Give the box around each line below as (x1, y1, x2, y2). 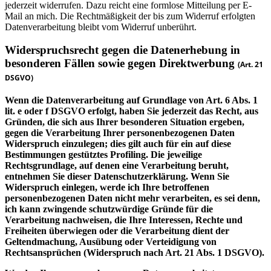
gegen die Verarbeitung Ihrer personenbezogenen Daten (5, 128, 235, 139)
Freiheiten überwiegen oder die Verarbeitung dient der (5, 226, 229, 237)
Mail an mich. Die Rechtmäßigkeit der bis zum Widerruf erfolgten (5, 10, 255, 21)
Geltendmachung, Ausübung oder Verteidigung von (5, 237, 217, 247)
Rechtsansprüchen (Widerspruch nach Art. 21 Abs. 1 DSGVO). (5, 247, 264, 258)
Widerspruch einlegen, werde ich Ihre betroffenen (5, 182, 209, 193)
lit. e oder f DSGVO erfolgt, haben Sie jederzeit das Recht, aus (5, 106, 258, 117)
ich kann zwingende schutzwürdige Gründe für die (5, 204, 213, 215)
